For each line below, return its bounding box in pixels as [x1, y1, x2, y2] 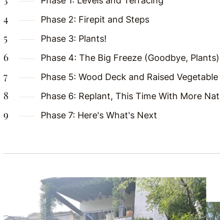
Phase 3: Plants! [41, 33, 107, 44]
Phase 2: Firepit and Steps [41, 14, 149, 25]
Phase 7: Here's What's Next [41, 110, 157, 120]
